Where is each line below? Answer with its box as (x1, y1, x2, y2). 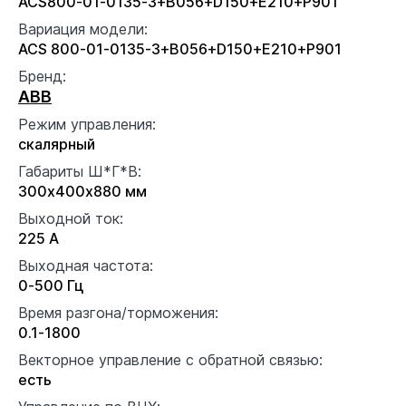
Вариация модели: (18, 19, 148, 38)
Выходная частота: (18, 256, 153, 275)
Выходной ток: (18, 208, 123, 227)
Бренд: (18, 66, 66, 85)
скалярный (18, 134, 95, 153)
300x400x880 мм (18, 181, 147, 200)
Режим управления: (18, 114, 156, 133)
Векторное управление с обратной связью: (18, 350, 323, 369)
